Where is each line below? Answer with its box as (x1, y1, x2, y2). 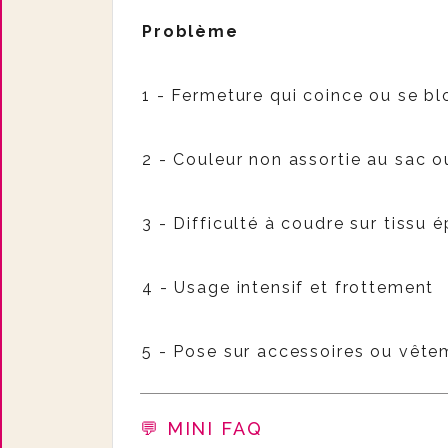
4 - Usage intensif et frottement (142, 278, 435, 297)
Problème (142, 22, 239, 41)
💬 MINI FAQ (140, 418, 270, 439)
